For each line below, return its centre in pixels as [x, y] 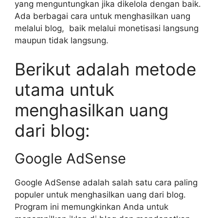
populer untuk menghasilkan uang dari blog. [100, 195]
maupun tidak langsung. [62, 40]
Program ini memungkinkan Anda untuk [91, 207]
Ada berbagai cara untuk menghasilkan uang [102, 16]
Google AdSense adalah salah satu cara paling [106, 183]
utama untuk [64, 90]
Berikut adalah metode [105, 69]
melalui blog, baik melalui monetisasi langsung [107, 28]
